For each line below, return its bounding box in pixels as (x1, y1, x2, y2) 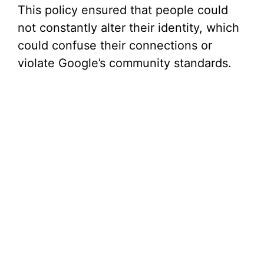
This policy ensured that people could (18, 3, 228, 18)
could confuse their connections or (18, 38, 212, 53)
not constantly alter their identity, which (18, 21, 239, 35)
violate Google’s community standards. (18, 56, 232, 71)
